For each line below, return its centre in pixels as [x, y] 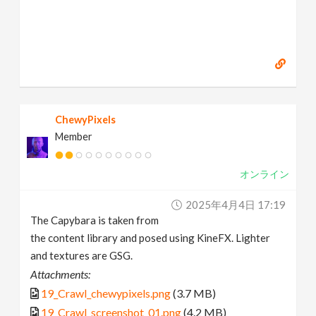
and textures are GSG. [82, 256]
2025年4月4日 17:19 [235, 205]
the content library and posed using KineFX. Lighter [151, 238]
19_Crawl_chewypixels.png [106, 293]
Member [74, 137]
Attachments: [61, 274]
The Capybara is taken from [95, 220]
